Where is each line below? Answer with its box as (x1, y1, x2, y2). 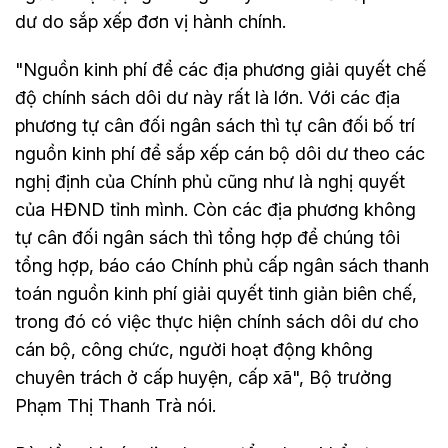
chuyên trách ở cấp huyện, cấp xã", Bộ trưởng (15, 367, 392, 389)
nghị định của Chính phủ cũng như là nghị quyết (15, 171, 405, 193)
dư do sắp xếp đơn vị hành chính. (15, 11, 286, 33)
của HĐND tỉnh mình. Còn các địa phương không (15, 199, 416, 221)
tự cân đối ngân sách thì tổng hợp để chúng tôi (15, 227, 400, 249)
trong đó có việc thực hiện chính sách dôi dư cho (15, 311, 419, 333)
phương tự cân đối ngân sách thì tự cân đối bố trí (15, 115, 415, 137)
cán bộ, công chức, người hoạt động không (15, 339, 373, 361)
